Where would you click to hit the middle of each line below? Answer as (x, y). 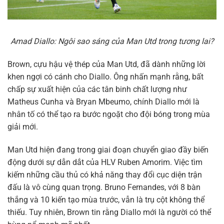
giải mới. (23, 126)
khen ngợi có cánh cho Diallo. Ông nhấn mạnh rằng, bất (105, 76)
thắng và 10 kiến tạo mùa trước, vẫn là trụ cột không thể (106, 199)
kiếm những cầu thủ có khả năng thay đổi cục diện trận (105, 174)
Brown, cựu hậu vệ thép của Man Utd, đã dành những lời (106, 64)
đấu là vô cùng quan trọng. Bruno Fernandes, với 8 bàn (104, 187)
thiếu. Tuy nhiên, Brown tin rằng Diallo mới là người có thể (109, 212)
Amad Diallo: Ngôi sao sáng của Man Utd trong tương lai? (112, 41)
